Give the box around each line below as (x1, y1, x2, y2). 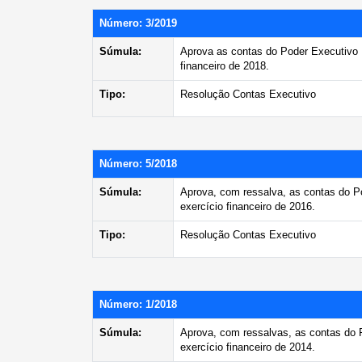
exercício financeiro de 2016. (180, 200, 315, 213)
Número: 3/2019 (99, 17, 177, 29)
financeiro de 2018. (180, 60, 269, 72)
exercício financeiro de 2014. (180, 341, 315, 353)
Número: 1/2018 (99, 298, 177, 310)
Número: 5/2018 (99, 158, 177, 170)
